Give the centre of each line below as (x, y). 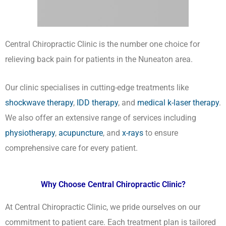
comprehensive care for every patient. (71, 148)
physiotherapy (30, 133)
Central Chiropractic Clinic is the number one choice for (102, 44)
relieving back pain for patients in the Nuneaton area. (99, 59)
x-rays (133, 133)
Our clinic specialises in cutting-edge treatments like (97, 87)
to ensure (161, 133)
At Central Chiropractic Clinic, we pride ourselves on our (103, 207)
